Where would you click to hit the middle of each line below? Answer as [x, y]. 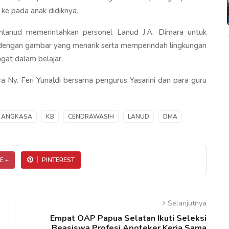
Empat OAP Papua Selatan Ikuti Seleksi [128, 218]
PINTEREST [58, 160]
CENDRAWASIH [91, 116]
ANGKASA [17, 116]
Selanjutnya [187, 203]
